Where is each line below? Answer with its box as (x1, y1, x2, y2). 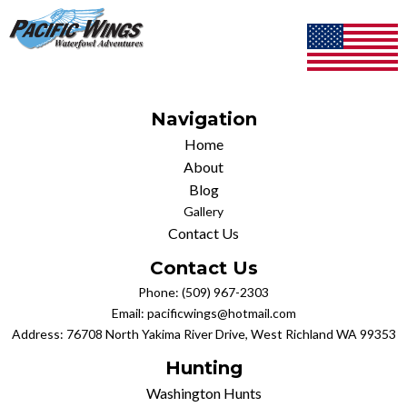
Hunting (164, 357, 243, 380)
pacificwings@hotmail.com (146, 305, 296, 322)
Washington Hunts (145, 384, 262, 402)
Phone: (138, 284, 182, 301)
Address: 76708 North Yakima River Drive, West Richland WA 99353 (11, 326, 396, 342)
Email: (111, 305, 147, 322)
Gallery (184, 203, 223, 220)
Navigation (150, 108, 257, 131)
